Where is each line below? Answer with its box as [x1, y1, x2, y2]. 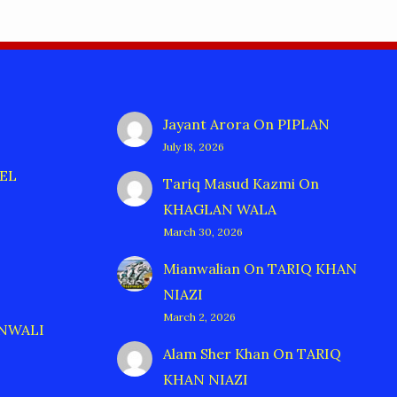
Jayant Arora [163, 115, 250, 134]
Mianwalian [163, 260, 240, 278]
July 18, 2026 [163, 140, 224, 154]
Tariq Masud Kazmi [163, 175, 295, 193]
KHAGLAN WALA [163, 200, 276, 219]
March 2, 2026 [163, 310, 236, 324]
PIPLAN [277, 115, 330, 134]
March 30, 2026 [163, 225, 243, 239]
